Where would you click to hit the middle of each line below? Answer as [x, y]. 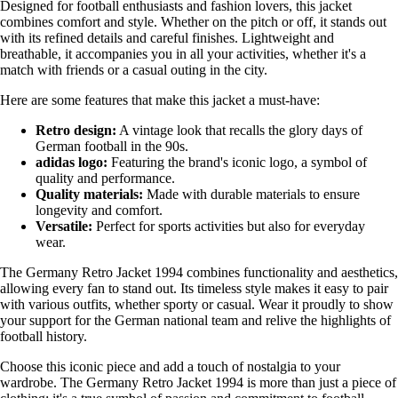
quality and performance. [105, 178]
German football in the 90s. [112, 146]
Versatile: [64, 226]
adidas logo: [72, 162]
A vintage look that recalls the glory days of [239, 130]
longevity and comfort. [99, 210]
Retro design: [76, 130]
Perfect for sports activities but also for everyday [229, 226]
